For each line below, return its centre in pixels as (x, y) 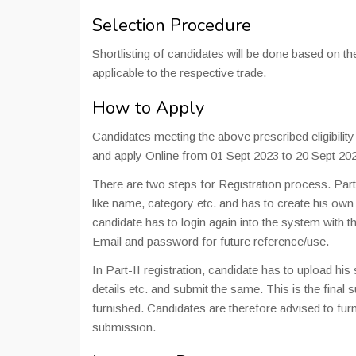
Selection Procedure (172, 25)
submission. (124, 327)
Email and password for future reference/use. (211, 241)
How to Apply (148, 108)
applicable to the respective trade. (179, 73)
